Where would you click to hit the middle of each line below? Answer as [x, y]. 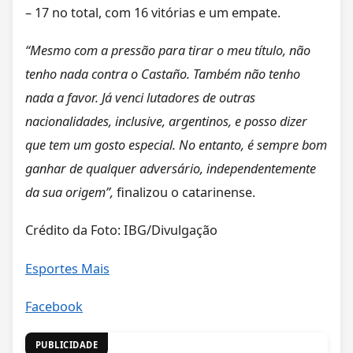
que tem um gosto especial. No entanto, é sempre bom [176, 145]
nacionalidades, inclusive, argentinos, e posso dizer [166, 121]
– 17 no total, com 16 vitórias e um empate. [153, 12]
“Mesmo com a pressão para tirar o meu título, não [168, 50]
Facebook [54, 307]
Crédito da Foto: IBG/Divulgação [121, 230]
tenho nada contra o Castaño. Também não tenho [163, 74]
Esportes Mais [67, 268]
